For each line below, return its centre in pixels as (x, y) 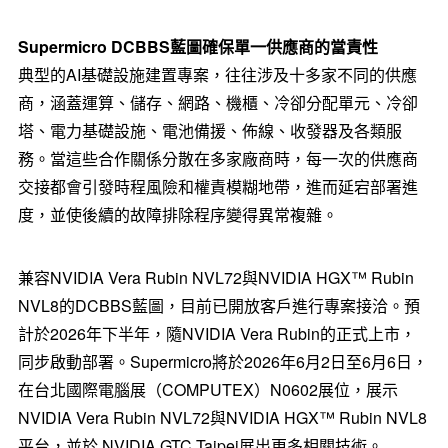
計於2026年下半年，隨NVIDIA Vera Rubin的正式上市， (216, 334)
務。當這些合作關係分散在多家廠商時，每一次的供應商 (217, 159)
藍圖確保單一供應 (233, 47)
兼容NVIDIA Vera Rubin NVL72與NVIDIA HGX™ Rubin (215, 278)
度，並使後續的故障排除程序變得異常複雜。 (177, 215)
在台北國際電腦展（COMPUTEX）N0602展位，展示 (207, 390)
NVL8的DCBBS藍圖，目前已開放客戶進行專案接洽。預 (218, 306)
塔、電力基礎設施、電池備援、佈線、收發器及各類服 (209, 131)
